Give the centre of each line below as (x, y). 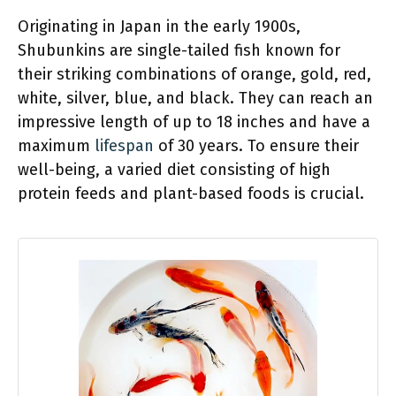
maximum (56, 146)
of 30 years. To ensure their (256, 146)
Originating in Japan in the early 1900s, (159, 27)
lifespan (124, 146)
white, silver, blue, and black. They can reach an (195, 98)
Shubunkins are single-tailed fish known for (179, 50)
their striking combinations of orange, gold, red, (194, 74)
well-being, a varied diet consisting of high (174, 170)
